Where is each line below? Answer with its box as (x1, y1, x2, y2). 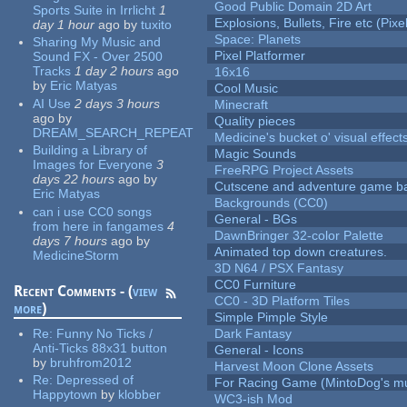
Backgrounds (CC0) (214, 195, 329, 211)
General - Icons (214, 342, 304, 358)
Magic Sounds (214, 146, 297, 162)
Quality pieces (214, 114, 296, 129)
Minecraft (214, 97, 269, 113)
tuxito (141, 16, 173, 32)
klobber (118, 387, 162, 402)
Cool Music (214, 81, 279, 96)
